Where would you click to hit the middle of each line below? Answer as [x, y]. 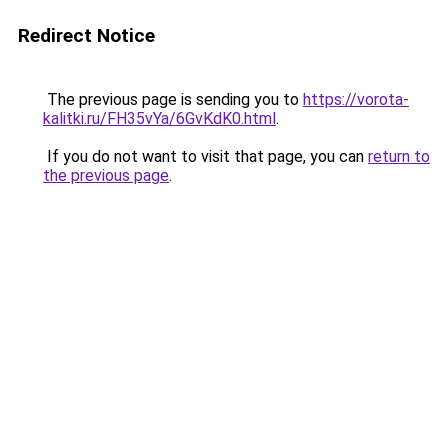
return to [399, 156]
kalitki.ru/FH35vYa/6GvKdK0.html [159, 118]
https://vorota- [356, 99]
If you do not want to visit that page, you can [205, 156]
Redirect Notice [86, 35]
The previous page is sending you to [173, 99]
